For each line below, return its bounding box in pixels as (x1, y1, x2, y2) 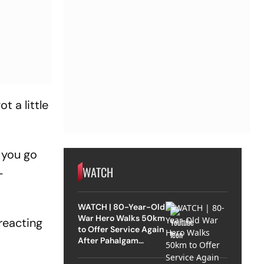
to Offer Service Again (77, 223, 164, 235)
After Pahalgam (77, 235, 138, 246)
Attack (77, 246, 104, 257)
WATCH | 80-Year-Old (77, 201, 166, 212)
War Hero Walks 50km (77, 212, 165, 223)
